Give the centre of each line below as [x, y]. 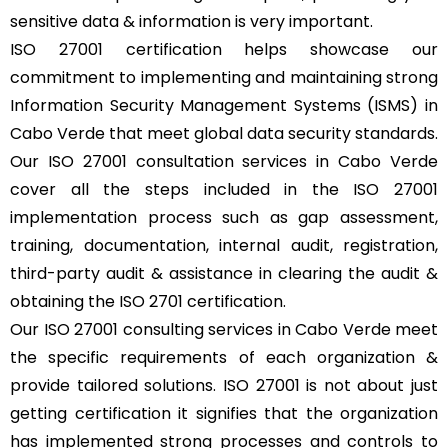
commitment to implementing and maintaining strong [224, 77]
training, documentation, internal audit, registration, [224, 245]
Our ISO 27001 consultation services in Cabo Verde [224, 161]
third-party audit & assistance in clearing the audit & [224, 273]
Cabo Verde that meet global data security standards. [224, 133]
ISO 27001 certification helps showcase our [224, 49]
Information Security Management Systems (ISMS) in [224, 105]
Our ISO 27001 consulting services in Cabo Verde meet [224, 329]
